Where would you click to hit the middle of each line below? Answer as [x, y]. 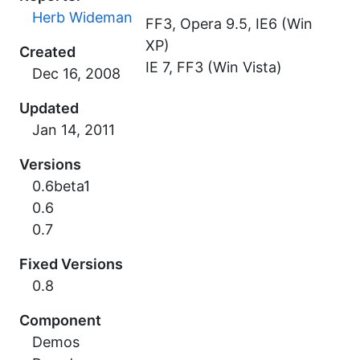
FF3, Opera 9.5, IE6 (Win [229, 24]
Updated [49, 108]
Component [60, 320]
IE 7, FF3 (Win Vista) [214, 67]
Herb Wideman [82, 17]
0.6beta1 [61, 186]
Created [47, 52]
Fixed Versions [71, 264]
